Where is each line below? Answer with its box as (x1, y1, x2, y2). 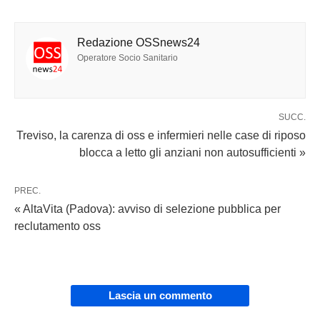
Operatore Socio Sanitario (77, 52, 178, 63)
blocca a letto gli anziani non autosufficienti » (79, 146, 306, 159)
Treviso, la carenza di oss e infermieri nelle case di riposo (16, 129, 306, 141)
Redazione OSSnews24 (77, 36, 200, 49)
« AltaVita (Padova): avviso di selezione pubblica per (14, 202, 281, 215)
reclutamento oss (14, 219, 101, 232)
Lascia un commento (108, 289, 212, 301)
